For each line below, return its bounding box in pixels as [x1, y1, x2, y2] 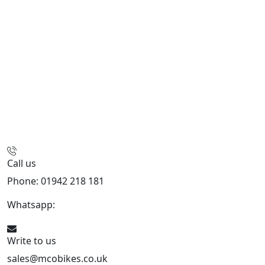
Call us [7, 157, 36, 170]
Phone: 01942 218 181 [7, 174, 104, 188]
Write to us [7, 234, 56, 248]
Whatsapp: [7, 198, 57, 212]
